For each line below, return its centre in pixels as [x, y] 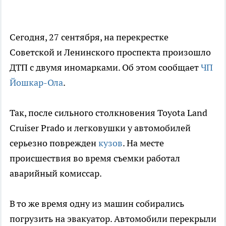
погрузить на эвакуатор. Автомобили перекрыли [113, 219]
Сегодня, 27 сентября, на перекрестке [89, 37]
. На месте [143, 143]
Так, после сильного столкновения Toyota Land [108, 113]
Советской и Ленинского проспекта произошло [110, 52]
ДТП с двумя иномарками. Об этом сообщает [105, 68]
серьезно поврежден [54, 143]
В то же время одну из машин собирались [97, 204]
